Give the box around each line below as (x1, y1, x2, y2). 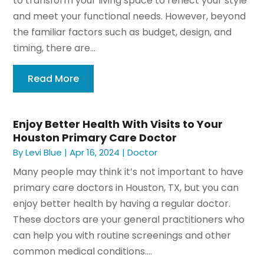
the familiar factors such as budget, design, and (13, 25, 232, 39)
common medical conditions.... (13, 244, 153, 258)
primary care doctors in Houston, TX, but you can (13, 180, 239, 194)
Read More (28, 71, 80, 85)
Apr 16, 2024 (70, 146, 120, 159)
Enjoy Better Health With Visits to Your (13, 116, 223, 131)
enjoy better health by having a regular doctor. (13, 196, 231, 210)
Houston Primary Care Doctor (13, 130, 177, 145)
